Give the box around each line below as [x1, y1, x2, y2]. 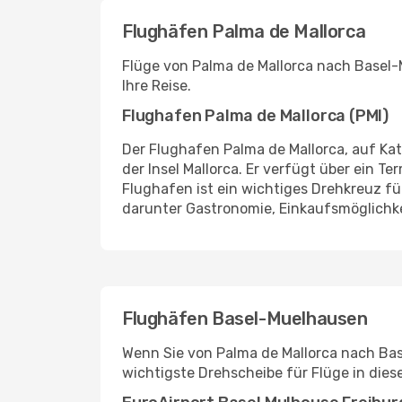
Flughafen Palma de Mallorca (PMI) [122, 106, 389, 126]
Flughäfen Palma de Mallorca [122, 21, 366, 42]
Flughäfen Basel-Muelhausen [122, 308, 368, 329]
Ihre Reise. [122, 77, 191, 94]
